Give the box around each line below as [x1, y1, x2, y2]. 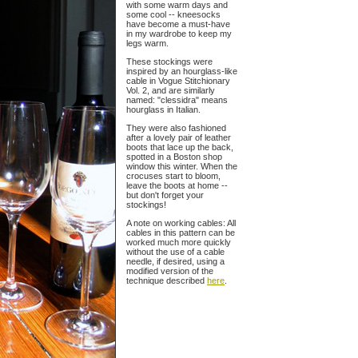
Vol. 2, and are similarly [126, 86, 215, 95]
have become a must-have [126, 19, 230, 29]
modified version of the [126, 266, 213, 276]
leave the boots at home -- [126, 181, 228, 190]
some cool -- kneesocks [126, 10, 221, 19]
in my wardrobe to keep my [126, 29, 232, 38]
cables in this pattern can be [126, 228, 235, 237]
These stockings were [126, 57, 213, 66]
